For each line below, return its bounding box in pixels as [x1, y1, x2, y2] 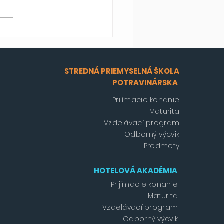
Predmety [143, 141, 180, 151]
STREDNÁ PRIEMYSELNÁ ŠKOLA [64, 66, 180, 77]
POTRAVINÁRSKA [112, 77, 180, 88]
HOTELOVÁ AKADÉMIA [94, 165, 178, 176]
